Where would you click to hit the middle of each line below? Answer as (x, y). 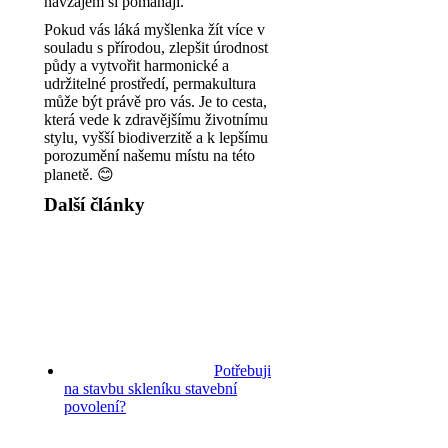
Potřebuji (242, 370)
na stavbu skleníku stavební (150, 388)
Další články (94, 204)
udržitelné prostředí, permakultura (150, 83)
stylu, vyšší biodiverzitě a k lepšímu (156, 137)
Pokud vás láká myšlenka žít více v (154, 29)
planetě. (70, 174)
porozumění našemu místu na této (149, 155)
